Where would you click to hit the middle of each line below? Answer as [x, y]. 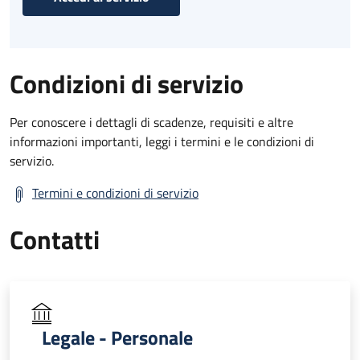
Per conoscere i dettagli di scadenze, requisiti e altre [151, 122]
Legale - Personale [117, 337]
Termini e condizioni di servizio [115, 192]
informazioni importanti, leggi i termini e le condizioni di [162, 141]
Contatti [55, 239]
